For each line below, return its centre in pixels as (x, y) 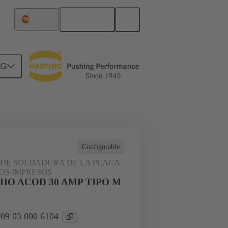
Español (92, 20)
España (41, 19)
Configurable (101, 147)
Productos (52, 70)
